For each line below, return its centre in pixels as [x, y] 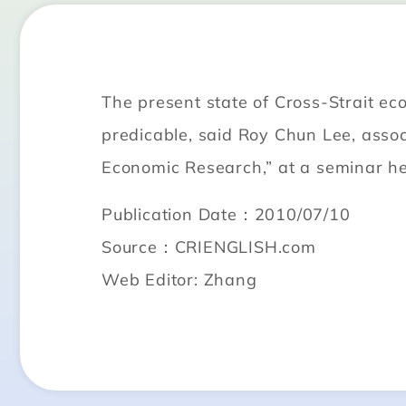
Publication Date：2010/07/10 [226, 214]
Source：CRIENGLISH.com [209, 246]
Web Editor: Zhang [179, 279]
